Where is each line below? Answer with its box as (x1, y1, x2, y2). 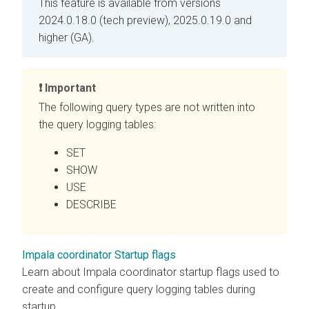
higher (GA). (39, 30, 94, 44)
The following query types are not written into (39, 101, 255, 114)
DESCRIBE (66, 198, 117, 212)
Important (45, 81, 96, 94)
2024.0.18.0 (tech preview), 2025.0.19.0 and (39, 13, 252, 27)
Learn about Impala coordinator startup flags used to (22, 266, 279, 279)
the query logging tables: (39, 118, 156, 132)
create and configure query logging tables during (22, 283, 255, 297)
